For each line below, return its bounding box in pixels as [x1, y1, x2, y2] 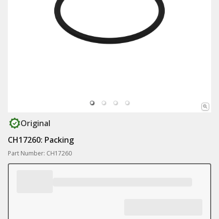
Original [21, 118, 50, 129]
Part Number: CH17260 [8, 149, 72, 157]
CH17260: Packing [8, 134, 74, 145]
